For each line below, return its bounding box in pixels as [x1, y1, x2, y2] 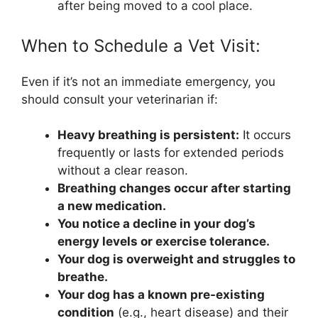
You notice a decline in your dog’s [57, 216, 256, 231]
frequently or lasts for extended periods [57, 146, 284, 160]
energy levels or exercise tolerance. [57, 234, 270, 249]
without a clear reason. [57, 163, 188, 178]
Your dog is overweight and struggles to [57, 252, 295, 267]
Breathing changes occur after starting [57, 181, 291, 196]
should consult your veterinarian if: [21, 92, 218, 106]
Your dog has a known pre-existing [57, 287, 265, 302]
